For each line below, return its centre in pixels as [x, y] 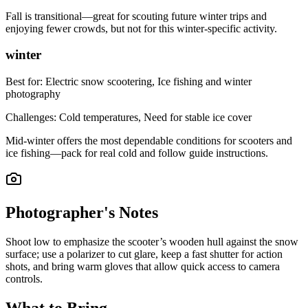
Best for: [25, 81]
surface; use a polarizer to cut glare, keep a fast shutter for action [144, 254]
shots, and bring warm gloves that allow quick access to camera [143, 266]
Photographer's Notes [82, 212]
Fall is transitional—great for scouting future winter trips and [136, 16]
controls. [24, 278]
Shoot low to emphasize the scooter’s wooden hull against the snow [152, 241]
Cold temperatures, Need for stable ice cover [155, 117]
